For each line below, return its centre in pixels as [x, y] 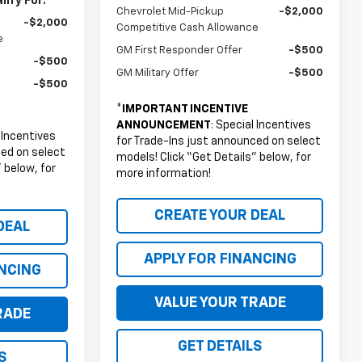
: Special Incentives [261, 125]
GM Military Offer [158, 73]
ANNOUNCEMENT [164, 125]
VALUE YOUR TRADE [220, 303]
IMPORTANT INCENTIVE [185, 109]
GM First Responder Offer [180, 50]
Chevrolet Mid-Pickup [170, 11]
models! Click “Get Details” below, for [214, 157]
